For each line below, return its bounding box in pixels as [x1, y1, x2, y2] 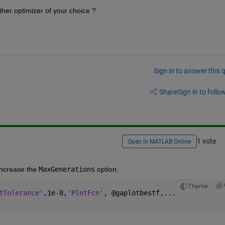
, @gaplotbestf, [103, 188, 164, 197]
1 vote [196, 137, 216, 146]
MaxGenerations [38, 165, 95, 173]
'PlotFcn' [67, 188, 103, 197]
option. [94, 165, 119, 173]
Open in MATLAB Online [128, 138, 191, 146]
